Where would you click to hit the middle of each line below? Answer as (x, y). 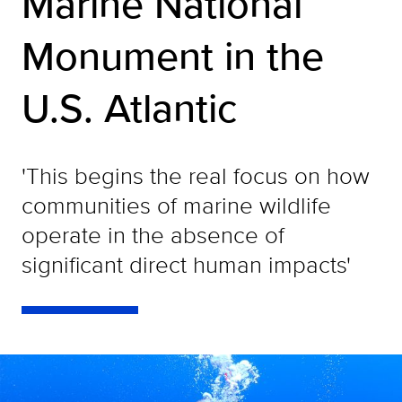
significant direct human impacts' (186, 264)
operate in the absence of (153, 235)
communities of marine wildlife (176, 205)
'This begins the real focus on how (196, 175)
